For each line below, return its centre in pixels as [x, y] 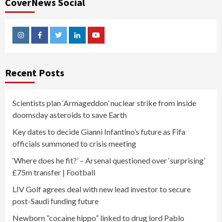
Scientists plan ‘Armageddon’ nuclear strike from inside [104, 103]
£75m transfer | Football [54, 172]
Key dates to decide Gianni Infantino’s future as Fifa [99, 132]
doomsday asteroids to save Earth [70, 115]
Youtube [109, 43]
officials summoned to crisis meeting [74, 144]
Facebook [54, 43]
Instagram [36, 43]
